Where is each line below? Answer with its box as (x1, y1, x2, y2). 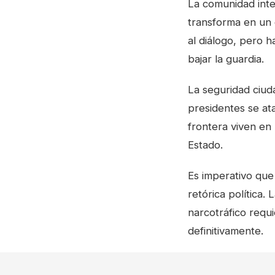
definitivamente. (188, 225, 263, 237)
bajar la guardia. (188, 53, 264, 65)
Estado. (188, 139, 223, 151)
